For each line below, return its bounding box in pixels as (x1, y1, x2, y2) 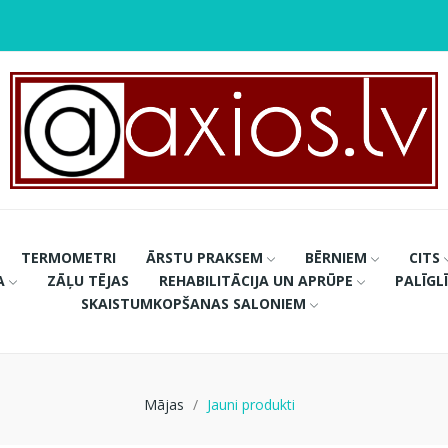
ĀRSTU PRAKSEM (145, 247, 263, 267)
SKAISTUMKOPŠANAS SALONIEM (80, 293, 306, 313)
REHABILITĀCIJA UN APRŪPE (158, 270, 353, 290)
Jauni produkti (206, 394, 295, 414)
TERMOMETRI (20, 247, 116, 267)
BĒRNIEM (304, 247, 367, 267)
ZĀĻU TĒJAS (46, 270, 129, 290)
